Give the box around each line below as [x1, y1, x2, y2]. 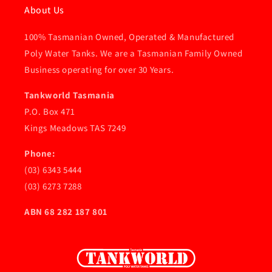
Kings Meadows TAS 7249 [24, 122, 126, 134]
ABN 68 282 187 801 [24, 206, 107, 217]
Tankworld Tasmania [24, 89, 115, 101]
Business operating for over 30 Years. [24, 64, 174, 75]
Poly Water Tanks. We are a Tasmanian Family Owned [24, 47, 243, 59]
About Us [24, 4, 64, 16]
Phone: [24, 148, 55, 159]
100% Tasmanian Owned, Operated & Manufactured [24, 31, 235, 42]
